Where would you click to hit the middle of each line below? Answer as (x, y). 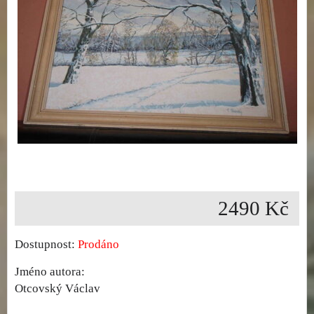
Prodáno (98, 245)
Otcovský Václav (57, 289)
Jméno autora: (50, 272)
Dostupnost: (46, 245)
